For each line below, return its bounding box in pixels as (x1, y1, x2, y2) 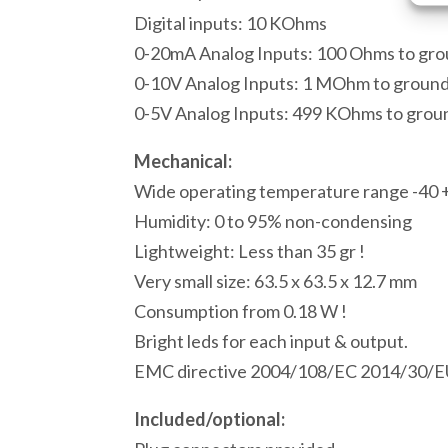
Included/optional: (134, 408, 286, 430)
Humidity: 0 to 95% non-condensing (134, 210, 413, 232)
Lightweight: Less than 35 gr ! (134, 240, 366, 262)
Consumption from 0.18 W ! (134, 300, 348, 322)
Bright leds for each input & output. (134, 330, 409, 352)
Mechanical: (134, 150, 233, 172)
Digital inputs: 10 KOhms (134, 12, 328, 34)
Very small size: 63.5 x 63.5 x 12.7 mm (134, 270, 418, 292)
